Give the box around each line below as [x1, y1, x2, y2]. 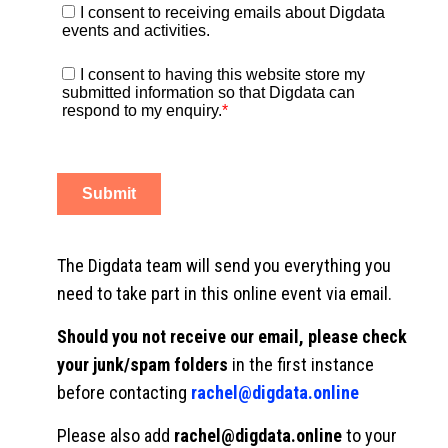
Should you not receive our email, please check [56, 326, 407, 347]
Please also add [56, 425, 174, 446]
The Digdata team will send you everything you [56, 255, 391, 276]
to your [341, 425, 397, 446]
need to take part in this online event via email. [56, 283, 392, 304]
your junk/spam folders [56, 354, 228, 375]
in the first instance [227, 354, 374, 375]
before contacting [56, 382, 191, 403]
